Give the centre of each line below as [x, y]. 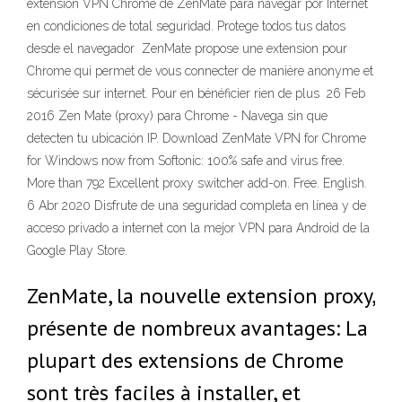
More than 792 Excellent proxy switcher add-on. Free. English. [197, 183]
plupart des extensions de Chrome [185, 360]
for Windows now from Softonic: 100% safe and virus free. [186, 161]
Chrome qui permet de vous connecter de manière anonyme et [200, 71]
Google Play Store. [77, 250]
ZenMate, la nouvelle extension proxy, [201, 296]
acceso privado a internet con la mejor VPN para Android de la [198, 228]
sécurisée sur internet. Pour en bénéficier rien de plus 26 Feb [196, 93]
